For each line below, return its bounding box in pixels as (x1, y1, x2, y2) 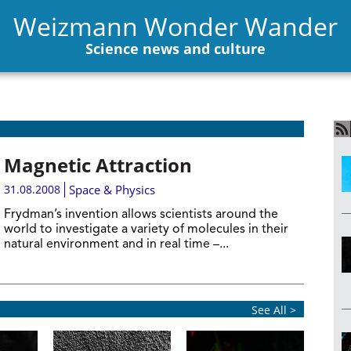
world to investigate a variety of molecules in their (3, 223, 288, 236)
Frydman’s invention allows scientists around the (3, 208, 278, 221)
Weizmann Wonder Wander (13, 9, 338, 43)
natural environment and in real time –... (3, 238, 229, 251)
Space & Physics (68, 182, 155, 197)
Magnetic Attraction (3, 152, 192, 178)
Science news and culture (85, 38, 266, 58)
